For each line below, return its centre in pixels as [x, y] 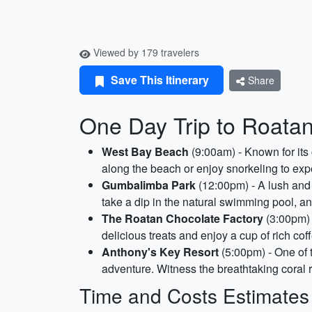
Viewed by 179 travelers [145, 52]
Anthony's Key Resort [160, 252]
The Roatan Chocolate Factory [182, 218]
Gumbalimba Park [149, 185]
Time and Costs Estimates [194, 295]
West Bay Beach [145, 151]
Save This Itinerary [158, 80]
